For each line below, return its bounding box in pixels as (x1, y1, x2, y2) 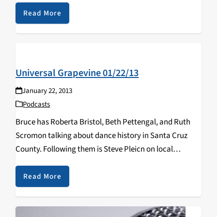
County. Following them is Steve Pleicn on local (15, 143, 173, 155)
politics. (15, 170, 43, 182)
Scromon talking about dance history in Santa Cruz (15, 129, 188, 141)
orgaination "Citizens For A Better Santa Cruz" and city (15, 156, 200, 169)
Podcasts (23, 99, 50, 109)
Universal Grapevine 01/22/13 (15, 65, 139, 80)
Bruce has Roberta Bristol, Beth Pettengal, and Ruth (15, 116, 191, 128)
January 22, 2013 (22, 85, 72, 96)
